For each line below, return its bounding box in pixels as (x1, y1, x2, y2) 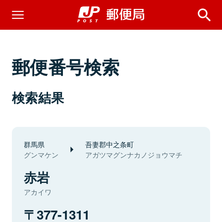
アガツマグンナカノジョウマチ (85, 150, 182, 160)
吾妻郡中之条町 (85, 139, 134, 149)
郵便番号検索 (12, 54, 120, 79)
